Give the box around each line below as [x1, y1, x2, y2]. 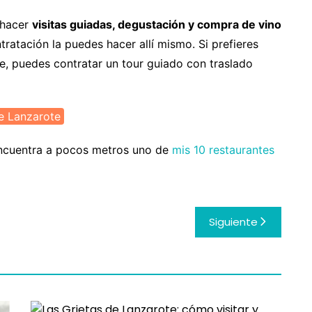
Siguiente [209, 214, 258, 230]
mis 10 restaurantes [172, 143, 274, 157]
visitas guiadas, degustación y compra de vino [32, 17, 281, 32]
